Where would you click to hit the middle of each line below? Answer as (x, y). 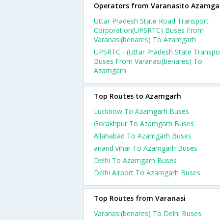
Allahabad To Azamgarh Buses (143, 136)
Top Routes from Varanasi (140, 198)
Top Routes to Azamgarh (137, 96)
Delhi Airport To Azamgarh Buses (147, 173)
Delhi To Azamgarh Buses (135, 160)
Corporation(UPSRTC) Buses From (149, 30)
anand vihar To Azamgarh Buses (146, 148)
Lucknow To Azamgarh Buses (141, 111)
